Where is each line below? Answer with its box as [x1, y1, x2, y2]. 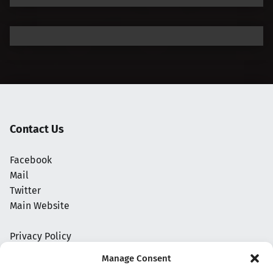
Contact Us [10, 122, 64, 136]
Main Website [10, 199, 69, 211]
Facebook [10, 154, 52, 166]
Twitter [10, 184, 41, 196]
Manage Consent [102, 253, 171, 264]
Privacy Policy [10, 230, 71, 242]
